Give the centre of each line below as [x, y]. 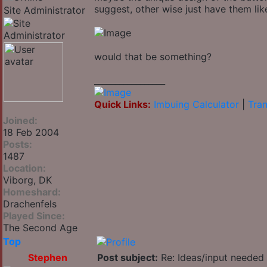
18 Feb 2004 [31, 133]
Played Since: [34, 216]
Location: [24, 168]
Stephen [48, 258]
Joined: [20, 121]
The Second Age [40, 228]
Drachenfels [30, 204]
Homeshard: [32, 192]
